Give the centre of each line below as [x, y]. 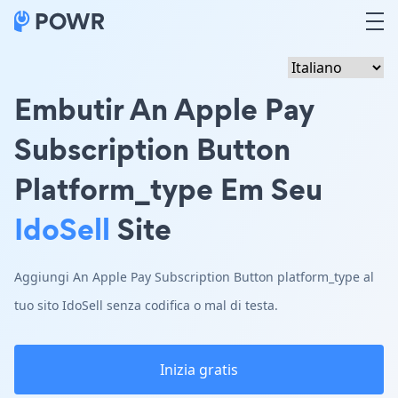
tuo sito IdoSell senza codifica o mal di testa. [146, 305]
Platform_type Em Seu [168, 189]
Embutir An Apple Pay [164, 109]
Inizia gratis [199, 370]
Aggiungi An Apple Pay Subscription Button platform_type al [194, 277]
